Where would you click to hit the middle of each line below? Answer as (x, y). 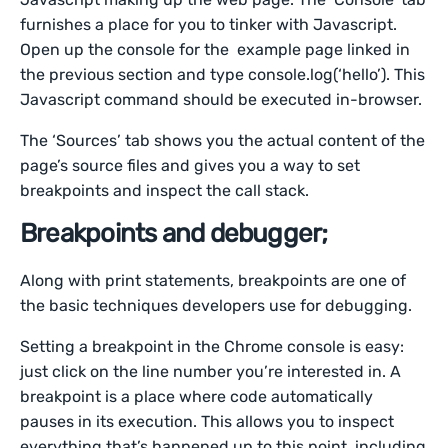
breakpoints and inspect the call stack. (165, 191)
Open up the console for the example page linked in (215, 50)
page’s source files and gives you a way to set (190, 166)
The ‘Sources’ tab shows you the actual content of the (223, 141)
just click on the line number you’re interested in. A (211, 372)
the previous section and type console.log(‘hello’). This (223, 75)
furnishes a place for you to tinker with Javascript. (209, 25)
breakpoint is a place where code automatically (197, 397)
